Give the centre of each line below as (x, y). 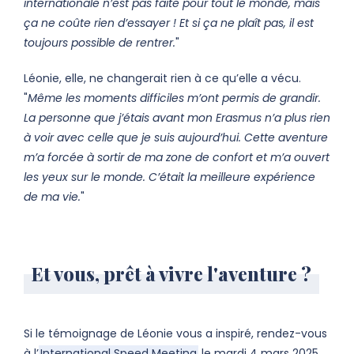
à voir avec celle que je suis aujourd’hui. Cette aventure (176, 138)
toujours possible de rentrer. (100, 43)
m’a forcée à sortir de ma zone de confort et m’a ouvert (177, 158)
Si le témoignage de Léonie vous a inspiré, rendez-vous (175, 334)
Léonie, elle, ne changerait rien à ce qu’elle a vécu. (162, 79)
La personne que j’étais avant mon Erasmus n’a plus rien (177, 118)
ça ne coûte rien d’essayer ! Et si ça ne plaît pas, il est (169, 23)
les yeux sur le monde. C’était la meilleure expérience (169, 177)
